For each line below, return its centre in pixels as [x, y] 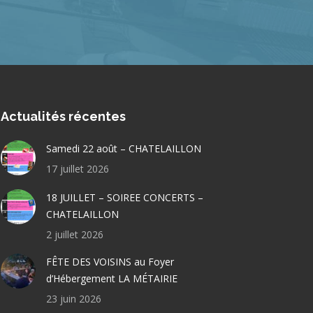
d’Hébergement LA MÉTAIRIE [111, 278]
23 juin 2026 [73, 298]
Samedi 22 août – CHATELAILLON [123, 148]
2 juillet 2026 [74, 234]
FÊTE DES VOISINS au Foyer [110, 261]
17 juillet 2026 [77, 168]
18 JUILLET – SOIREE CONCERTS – [124, 197]
